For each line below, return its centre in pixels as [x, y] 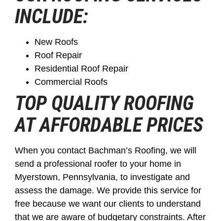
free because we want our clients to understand [108, 203]
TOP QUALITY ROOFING [104, 103]
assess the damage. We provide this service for [108, 190]
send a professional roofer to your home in [98, 164]
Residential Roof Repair [81, 68]
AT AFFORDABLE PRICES [109, 125]
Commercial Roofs [71, 82]
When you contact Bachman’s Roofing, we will [106, 150]
